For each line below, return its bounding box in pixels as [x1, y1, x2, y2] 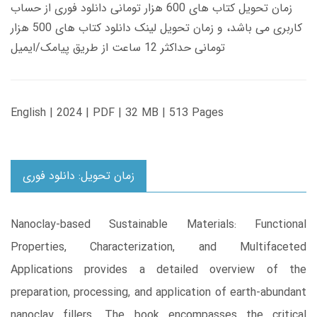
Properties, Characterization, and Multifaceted [11, 238, 306, 257]
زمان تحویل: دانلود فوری [23, 167, 134, 185]
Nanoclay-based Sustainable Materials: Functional [11, 216, 306, 234]
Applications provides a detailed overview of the [11, 261, 306, 279]
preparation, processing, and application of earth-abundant [11, 284, 306, 302]
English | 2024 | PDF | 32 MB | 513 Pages [11, 104, 224, 122]
